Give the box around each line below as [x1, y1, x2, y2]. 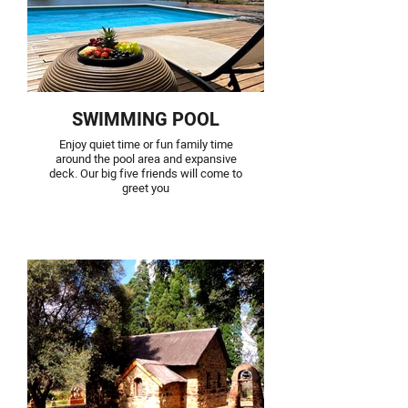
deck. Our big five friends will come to [49, 165, 242, 182]
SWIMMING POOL [72, 107, 219, 133]
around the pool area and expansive [55, 150, 237, 168]
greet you [122, 179, 169, 197]
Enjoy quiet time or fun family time [58, 136, 233, 153]
